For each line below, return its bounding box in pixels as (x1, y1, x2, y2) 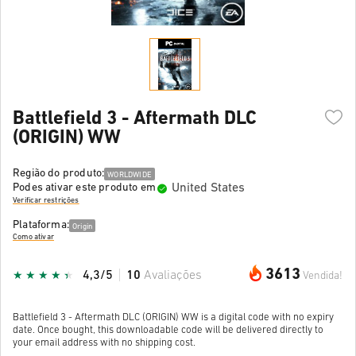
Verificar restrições (13, 196, 79, 206)
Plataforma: (13, 219, 70, 231)
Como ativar (13, 233, 54, 242)
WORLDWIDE (107, 170, 152, 180)
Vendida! (303, 269, 342, 282)
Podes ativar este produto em (13, 182, 157, 195)
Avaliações (144, 269, 202, 282)
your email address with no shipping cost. (13, 337, 195, 348)
